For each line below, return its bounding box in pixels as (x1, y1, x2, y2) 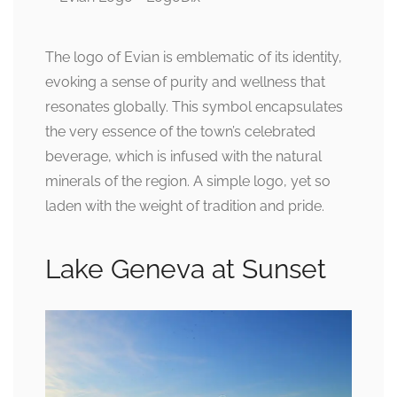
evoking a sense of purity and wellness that (45, 74, 325, 91)
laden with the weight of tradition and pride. (45, 198, 324, 215)
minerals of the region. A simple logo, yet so (45, 173, 331, 191)
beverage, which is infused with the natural (45, 148, 322, 166)
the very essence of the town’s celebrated (45, 123, 315, 141)
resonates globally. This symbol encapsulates (45, 98, 343, 116)
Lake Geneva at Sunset (45, 253, 326, 285)
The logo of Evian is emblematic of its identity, (45, 49, 342, 66)
